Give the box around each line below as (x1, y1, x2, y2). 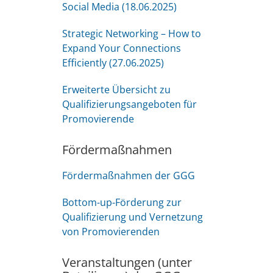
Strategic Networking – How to (62, 27, 201, 40)
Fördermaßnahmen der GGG (62, 169, 195, 182)
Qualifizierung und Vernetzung (62, 210, 203, 224)
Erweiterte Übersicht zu (62, 83, 171, 96)
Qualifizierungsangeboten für (62, 97, 197, 111)
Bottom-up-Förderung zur (62, 196, 182, 209)
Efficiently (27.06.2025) (62, 56, 164, 69)
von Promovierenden (62, 225, 160, 238)
